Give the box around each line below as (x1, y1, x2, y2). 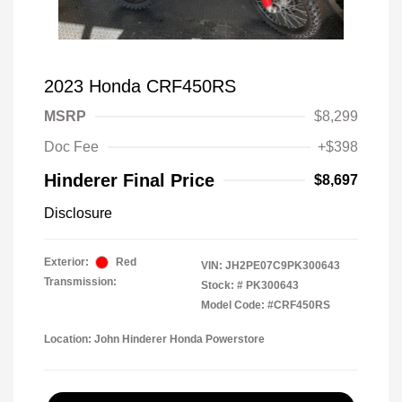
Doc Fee (44, 139, 99, 155)
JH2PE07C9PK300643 (225, 259, 340, 273)
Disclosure (44, 205, 112, 222)
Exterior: (44, 256, 89, 269)
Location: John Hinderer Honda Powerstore (44, 333, 265, 346)
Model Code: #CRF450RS (201, 299, 330, 312)
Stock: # (201, 279, 243, 293)
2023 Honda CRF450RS (44, 76, 236, 97)
